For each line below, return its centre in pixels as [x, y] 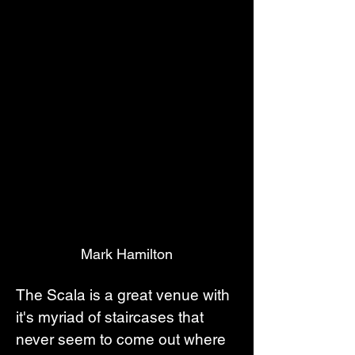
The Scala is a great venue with [125, 294]
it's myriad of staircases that [112, 317]
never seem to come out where [123, 339]
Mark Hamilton [127, 254]
